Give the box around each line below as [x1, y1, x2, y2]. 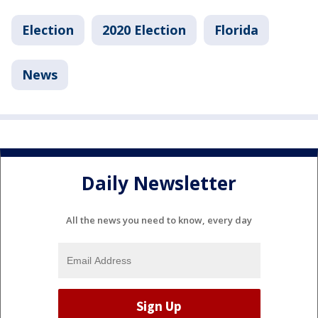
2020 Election [102, 21, 186, 38]
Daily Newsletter [82, 170, 236, 197]
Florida [214, 21, 258, 38]
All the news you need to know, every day [66, 213, 252, 226]
